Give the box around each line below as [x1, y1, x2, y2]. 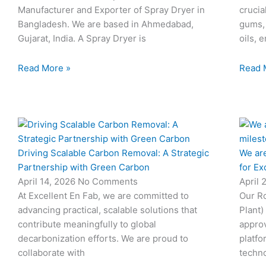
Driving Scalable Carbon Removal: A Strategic [18, 147, 209, 159]
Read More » [18, 62, 71, 74]
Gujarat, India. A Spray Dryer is [18, 32, 146, 44]
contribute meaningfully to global [18, 218, 156, 230]
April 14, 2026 [18, 175, 78, 187]
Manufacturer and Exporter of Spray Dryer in [18, 4, 205, 15]
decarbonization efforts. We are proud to [18, 232, 188, 244]
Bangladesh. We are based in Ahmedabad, [18, 18, 194, 30]
